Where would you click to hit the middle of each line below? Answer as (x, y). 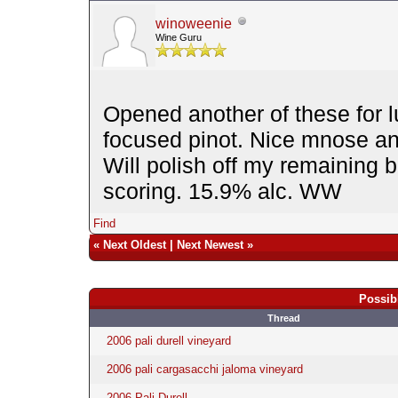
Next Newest (210, 244)
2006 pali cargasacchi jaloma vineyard (204, 369)
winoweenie (193, 23)
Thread (283, 318)
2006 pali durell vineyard (168, 340)
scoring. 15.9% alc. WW (222, 191)
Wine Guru (178, 37)
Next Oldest (134, 244)
